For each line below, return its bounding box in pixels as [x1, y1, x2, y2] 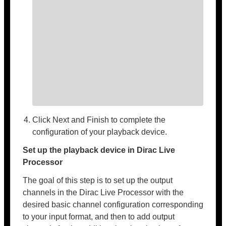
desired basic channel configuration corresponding [23, 200, 203, 209]
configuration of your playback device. [32, 127, 167, 136]
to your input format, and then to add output [23, 212, 175, 221]
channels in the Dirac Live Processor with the [23, 188, 184, 197]
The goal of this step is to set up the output [23, 176, 173, 185]
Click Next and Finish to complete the [32, 115, 166, 124]
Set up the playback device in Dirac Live [23, 145, 175, 154]
